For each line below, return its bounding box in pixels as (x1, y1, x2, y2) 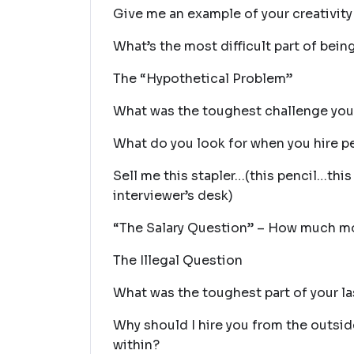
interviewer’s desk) (113, 187, 233, 204)
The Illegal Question (113, 252, 243, 269)
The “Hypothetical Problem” (113, 70, 292, 87)
